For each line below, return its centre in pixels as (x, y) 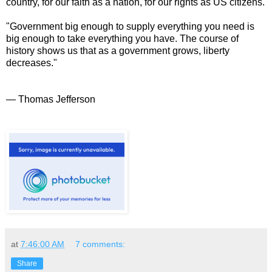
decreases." (32, 63)
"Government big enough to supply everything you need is (130, 26)
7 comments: (100, 244)
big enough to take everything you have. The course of (122, 38)
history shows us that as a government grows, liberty (118, 50)
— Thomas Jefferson (51, 99)
